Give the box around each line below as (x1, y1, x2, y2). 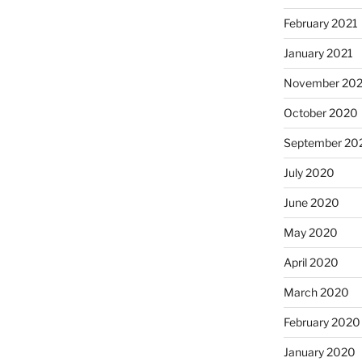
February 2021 (283, 16, 358, 31)
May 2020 (283, 225, 338, 240)
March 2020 (283, 285, 349, 300)
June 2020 (283, 196, 339, 210)
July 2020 (283, 166, 335, 180)
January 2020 (283, 345, 356, 360)
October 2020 (283, 106, 358, 120)
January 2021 (283, 46, 353, 61)
